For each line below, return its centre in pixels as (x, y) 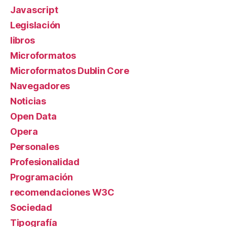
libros (23, 40)
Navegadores (40, 86)
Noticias (28, 101)
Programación (42, 177)
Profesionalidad (45, 162)
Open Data (33, 116)
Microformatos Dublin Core (70, 71)
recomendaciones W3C (62, 192)
